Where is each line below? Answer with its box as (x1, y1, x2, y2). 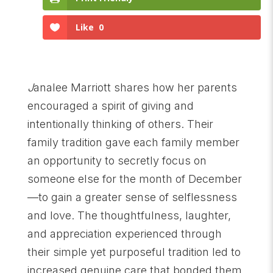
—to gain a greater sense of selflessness (27, 190, 237, 204)
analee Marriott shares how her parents (33, 80, 237, 94)
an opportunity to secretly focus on (27, 154, 207, 167)
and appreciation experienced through (27, 227, 222, 240)
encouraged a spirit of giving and (27, 99, 194, 112)
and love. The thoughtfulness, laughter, (27, 208, 231, 222)
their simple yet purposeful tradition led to (27, 245, 241, 258)
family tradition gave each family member (27, 135, 239, 149)
